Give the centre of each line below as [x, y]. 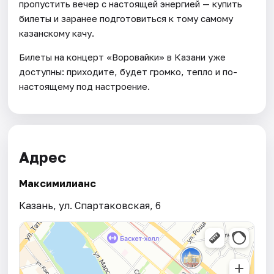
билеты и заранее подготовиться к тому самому [126, 18]
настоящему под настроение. [85, 86]
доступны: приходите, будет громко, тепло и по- [128, 71]
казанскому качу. [57, 33]
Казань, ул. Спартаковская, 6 [90, 206]
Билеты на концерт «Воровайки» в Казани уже [123, 57]
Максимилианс [58, 184]
